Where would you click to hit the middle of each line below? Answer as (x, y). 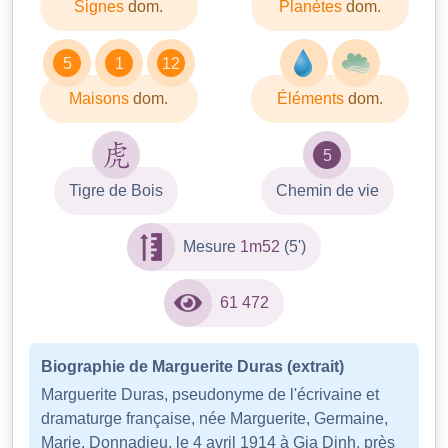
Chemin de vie (327, 191)
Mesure (211, 247)
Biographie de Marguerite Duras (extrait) (192, 367)
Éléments (312, 99)
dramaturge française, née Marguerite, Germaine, (214, 419)
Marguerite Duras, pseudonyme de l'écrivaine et (210, 395)
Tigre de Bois (116, 191)
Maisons (101, 99)
